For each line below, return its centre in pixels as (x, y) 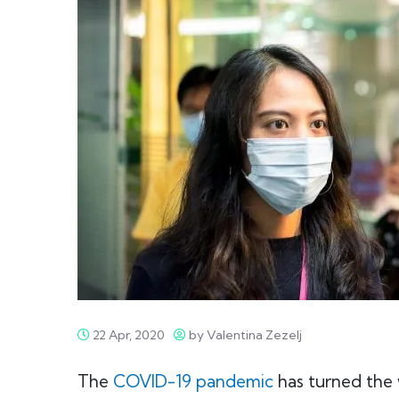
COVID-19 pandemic (193, 381)
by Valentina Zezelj (244, 335)
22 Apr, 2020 (127, 335)
